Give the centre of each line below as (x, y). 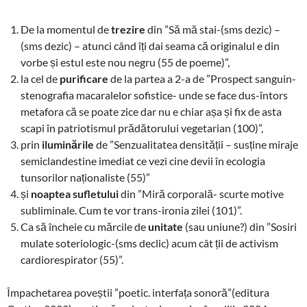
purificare (84, 78)
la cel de (40, 78)
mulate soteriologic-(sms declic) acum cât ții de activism (149, 243)
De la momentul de (66, 29)
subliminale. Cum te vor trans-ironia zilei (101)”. (131, 210)
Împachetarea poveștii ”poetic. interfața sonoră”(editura (138, 292)
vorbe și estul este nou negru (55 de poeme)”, (125, 62)
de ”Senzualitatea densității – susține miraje (196, 144)
